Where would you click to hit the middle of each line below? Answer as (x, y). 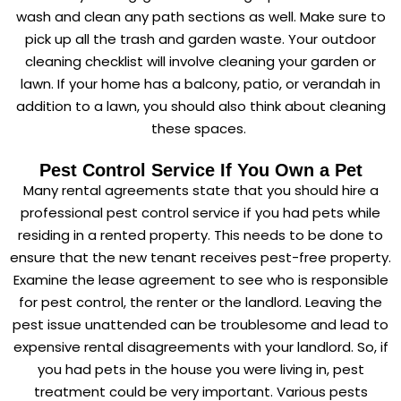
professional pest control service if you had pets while (200, 212)
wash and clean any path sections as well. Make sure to (200, 16)
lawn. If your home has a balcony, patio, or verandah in (200, 83)
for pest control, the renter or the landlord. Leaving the (200, 302)
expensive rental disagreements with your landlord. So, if (200, 346)
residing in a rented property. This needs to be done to (200, 235)
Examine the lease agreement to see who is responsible (200, 279)
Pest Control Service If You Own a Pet (200, 170)
